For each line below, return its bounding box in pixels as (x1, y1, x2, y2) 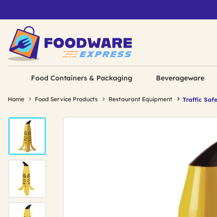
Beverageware (155, 74, 204, 82)
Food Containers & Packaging (31, 74, 133, 82)
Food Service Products (35, 95, 98, 103)
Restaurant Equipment (108, 95, 172, 103)
